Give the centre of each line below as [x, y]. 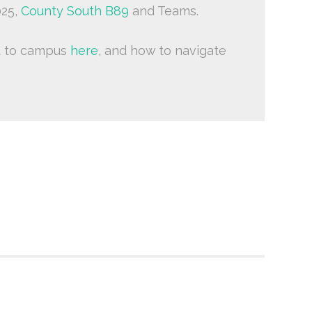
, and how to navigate [162, 51]
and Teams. [163, 10]
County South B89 [75, 10]
